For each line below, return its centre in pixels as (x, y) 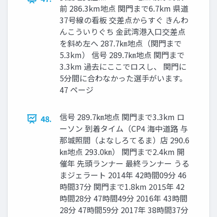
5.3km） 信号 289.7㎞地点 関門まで (122, 55)
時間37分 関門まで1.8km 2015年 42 (122, 187)
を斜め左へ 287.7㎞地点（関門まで (121, 43)
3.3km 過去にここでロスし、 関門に (123, 67)
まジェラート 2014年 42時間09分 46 (123, 175)
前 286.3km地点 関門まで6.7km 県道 (124, 8)
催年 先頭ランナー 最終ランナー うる (124, 163)
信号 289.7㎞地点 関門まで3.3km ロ (122, 117)
